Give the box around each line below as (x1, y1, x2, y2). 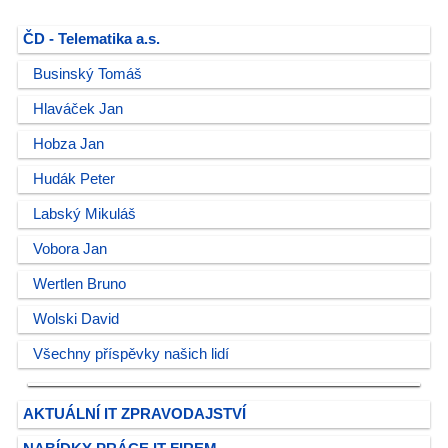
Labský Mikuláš (33, 206, 136, 222)
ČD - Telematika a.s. (23, 31, 160, 47)
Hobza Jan (33, 136, 104, 152)
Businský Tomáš (33, 66, 142, 82)
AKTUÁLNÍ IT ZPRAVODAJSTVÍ (23, 406, 246, 422)
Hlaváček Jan (33, 101, 123, 117)
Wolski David (33, 311, 119, 327)
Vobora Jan (33, 241, 107, 257)
